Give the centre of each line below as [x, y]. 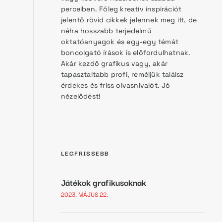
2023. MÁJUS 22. [84, 194]
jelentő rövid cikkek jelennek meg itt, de [129, 20]
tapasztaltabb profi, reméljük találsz [122, 74]
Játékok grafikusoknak [104, 182]
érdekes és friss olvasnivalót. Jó [116, 85]
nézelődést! [81, 96]
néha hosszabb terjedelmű [106, 30]
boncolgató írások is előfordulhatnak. [126, 52]
